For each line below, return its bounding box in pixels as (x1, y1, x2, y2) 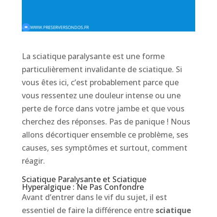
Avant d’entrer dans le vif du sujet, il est (21, 191, 167, 202)
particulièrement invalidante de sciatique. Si (21, 63, 182, 75)
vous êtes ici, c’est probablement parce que (21, 77, 179, 88)
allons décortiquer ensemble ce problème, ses (21, 129, 188, 140)
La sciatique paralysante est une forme (21, 50, 165, 62)
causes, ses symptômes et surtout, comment (21, 142, 187, 153)
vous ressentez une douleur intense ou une (21, 90, 181, 101)
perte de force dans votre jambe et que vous (21, 103, 185, 114)
